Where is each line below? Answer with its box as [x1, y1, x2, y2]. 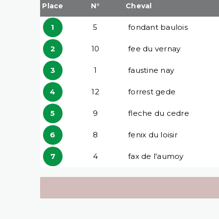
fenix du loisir [128, 130, 177, 139]
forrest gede [128, 87, 175, 96]
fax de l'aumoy [128, 151, 184, 161]
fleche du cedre [128, 108, 189, 118]
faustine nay [128, 65, 174, 75]
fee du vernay [128, 44, 181, 53]
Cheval [126, 1, 152, 10]
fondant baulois [128, 22, 188, 32]
